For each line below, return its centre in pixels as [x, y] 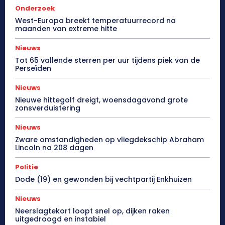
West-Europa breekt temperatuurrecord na [95, 21]
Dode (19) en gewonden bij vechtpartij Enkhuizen [103, 180]
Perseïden [33, 69]
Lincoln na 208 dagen [54, 148]
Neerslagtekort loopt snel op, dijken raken [92, 211]
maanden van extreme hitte [66, 29]
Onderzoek [35, 9]
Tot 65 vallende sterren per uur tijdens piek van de [107, 61]
